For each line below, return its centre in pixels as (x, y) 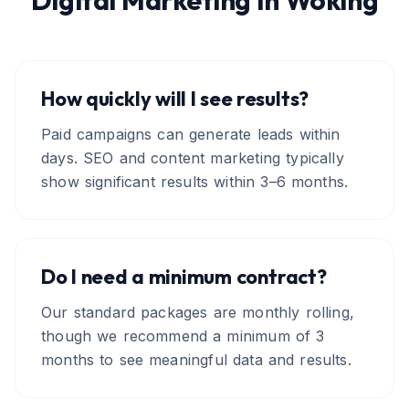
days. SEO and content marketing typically (193, 158)
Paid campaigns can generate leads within (191, 134)
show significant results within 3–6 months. (195, 182)
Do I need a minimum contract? (184, 277)
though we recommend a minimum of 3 (183, 336)
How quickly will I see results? (175, 99)
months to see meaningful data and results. (196, 360)
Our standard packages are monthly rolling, (198, 312)
